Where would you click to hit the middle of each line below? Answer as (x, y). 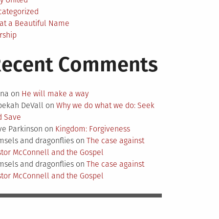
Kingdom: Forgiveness (93, 129)
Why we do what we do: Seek (106, 106)
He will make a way (55, 94)
